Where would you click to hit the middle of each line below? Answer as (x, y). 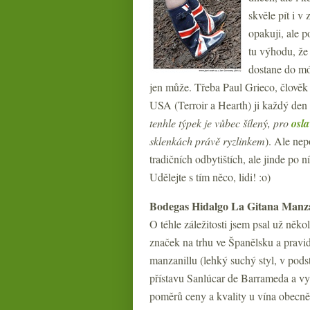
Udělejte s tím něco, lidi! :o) (210, 177)
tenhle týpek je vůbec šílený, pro (220, 123)
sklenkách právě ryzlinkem (207, 141)
